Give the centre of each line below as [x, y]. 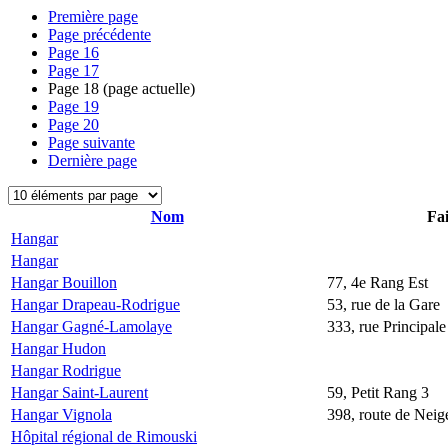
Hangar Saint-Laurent [79, 392]
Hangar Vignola [61, 414]
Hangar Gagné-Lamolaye [91, 326]
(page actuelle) [147, 88]
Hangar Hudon [58, 348]
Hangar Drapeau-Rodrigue [95, 304]
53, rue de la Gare [383, 304]
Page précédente [99, 34]
